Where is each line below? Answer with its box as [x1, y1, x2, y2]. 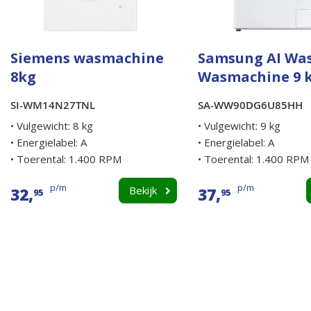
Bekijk [129, 183, 157, 198]
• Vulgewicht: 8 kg [10, 119, 93, 133]
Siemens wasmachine [10, 49, 164, 68]
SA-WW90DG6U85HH [198, 98, 303, 113]
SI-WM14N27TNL [10, 98, 95, 113]
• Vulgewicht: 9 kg [198, 119, 280, 133]
